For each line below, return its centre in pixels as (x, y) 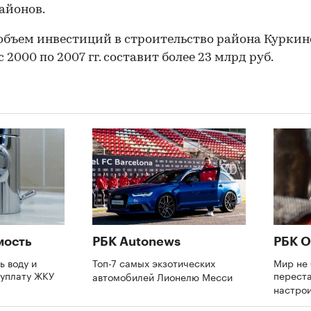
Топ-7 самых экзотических (154, 262)
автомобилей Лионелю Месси (164, 276)
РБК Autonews (136, 241)
